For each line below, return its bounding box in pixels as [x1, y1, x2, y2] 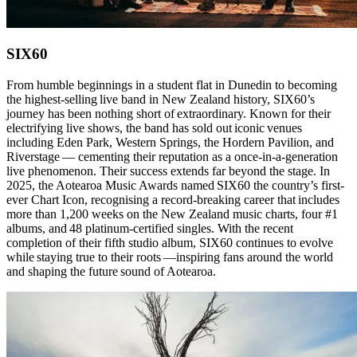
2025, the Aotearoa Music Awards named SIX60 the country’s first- [6, 178, 344, 193]
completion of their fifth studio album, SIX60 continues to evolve [6, 236, 333, 250]
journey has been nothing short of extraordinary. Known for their [6, 107, 331, 121]
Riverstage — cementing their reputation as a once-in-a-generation [6, 150, 338, 164]
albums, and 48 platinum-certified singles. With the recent [6, 222, 293, 236]
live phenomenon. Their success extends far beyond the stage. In [6, 164, 330, 178]
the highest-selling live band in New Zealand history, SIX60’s [6, 92, 315, 107]
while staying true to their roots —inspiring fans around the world [6, 250, 333, 265]
